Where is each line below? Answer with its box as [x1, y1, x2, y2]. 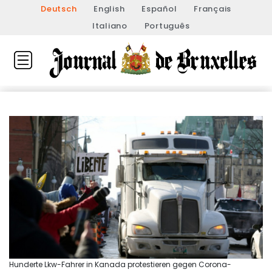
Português [144, 20, 190, 32]
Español [141, 3, 177, 15]
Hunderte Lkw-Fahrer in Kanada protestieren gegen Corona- [9, 259, 231, 270]
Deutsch [41, 3, 77, 15]
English [93, 3, 125, 15]
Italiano [92, 20, 127, 32]
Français [194, 3, 231, 15]
